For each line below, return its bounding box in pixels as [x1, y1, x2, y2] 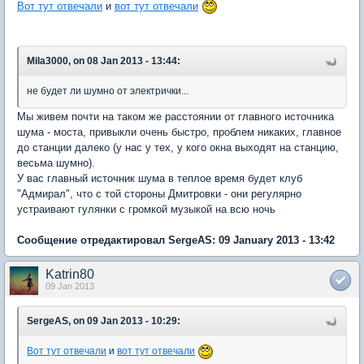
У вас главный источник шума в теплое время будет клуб [17, 172, 302, 185]
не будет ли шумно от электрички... [27, 85, 188, 97]
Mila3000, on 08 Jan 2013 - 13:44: [27, 55, 180, 67]
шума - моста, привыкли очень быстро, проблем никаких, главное [17, 126, 341, 139]
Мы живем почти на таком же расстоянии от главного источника [17, 110, 334, 123]
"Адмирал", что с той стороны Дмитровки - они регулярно [17, 188, 301, 201]
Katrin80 [45, 267, 94, 282]
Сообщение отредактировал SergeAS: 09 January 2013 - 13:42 [17, 234, 335, 247]
